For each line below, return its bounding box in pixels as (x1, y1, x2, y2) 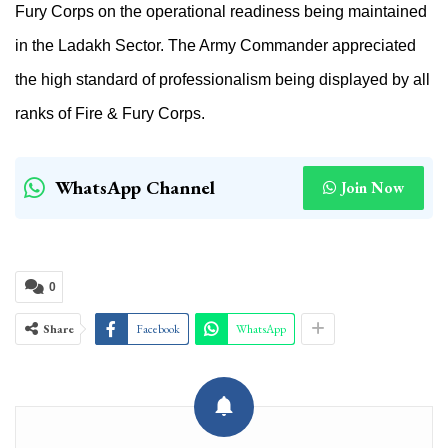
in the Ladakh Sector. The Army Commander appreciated (15, 36, 416, 54)
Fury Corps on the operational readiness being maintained (15, 2, 427, 20)
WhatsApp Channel (55, 174, 215, 200)
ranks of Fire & (15, 104, 122, 122)
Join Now (341, 177, 404, 197)
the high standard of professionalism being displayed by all (15, 70, 430, 88)
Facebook (136, 320, 180, 337)
